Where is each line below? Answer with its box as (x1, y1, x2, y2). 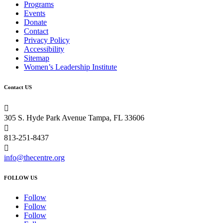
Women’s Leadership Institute (24, 63, 117, 72)
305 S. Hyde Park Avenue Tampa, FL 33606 (4, 113, 144, 122)
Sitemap (24, 54, 49, 63)
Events (24, 9, 45, 18)
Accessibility (24, 45, 64, 54)
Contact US (4, 84, 32, 91)
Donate (24, 18, 47, 27)
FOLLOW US (4, 174, 37, 181)
